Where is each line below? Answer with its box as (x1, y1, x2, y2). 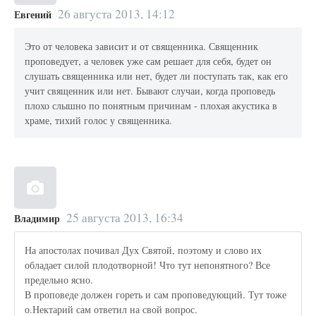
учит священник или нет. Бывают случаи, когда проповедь (25, 83, 276, 97)
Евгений (14, 7, 51, 23)
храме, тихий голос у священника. (25, 113, 173, 127)
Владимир (14, 211, 60, 226)
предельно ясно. (25, 272, 94, 286)
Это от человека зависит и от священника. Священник (25, 39, 259, 53)
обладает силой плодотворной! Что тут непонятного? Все (25, 257, 271, 272)
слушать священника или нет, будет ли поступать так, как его (25, 68, 288, 83)
